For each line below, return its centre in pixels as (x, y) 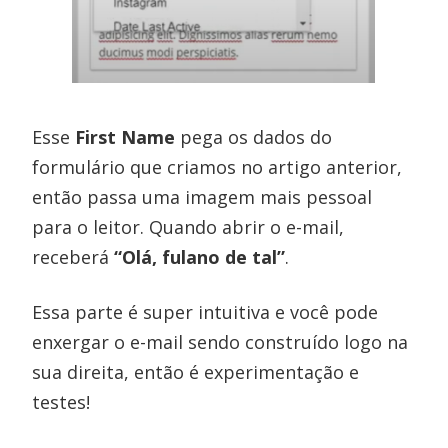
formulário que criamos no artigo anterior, (217, 166)
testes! (61, 401)
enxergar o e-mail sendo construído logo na (220, 341)
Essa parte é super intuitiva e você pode (205, 311)
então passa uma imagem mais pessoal (202, 196)
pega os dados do (254, 136)
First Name (125, 136)
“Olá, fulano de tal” (200, 256)
